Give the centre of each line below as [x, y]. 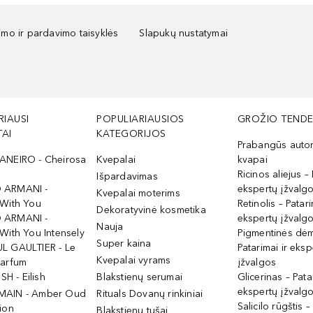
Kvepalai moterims [138, 193]
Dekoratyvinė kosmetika [151, 210]
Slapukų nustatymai [184, 33]
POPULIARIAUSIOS [140, 119]
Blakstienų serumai [140, 277]
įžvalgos [257, 262]
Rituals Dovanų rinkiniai [150, 294]
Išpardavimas [127, 176]
